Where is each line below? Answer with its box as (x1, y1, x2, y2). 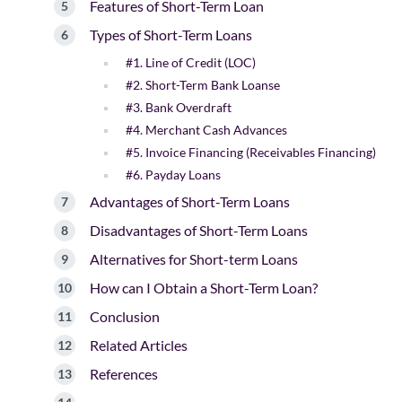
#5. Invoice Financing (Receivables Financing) (126, 144, 376, 160)
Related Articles (90, 336, 188, 354)
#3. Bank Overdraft (126, 99, 232, 115)
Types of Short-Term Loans (90, 25, 252, 43)
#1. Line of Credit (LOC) (126, 54, 256, 70)
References (90, 364, 158, 382)
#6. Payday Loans (126, 166, 221, 182)
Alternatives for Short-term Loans (90, 249, 298, 267)
